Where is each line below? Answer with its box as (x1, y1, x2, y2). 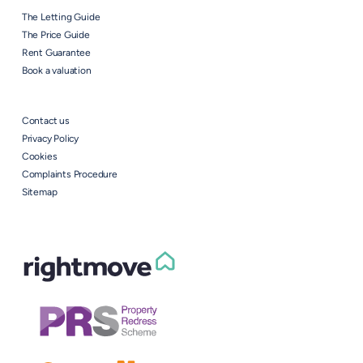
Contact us (21, 116, 70, 126)
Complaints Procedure (21, 169, 117, 180)
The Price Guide (21, 30, 90, 41)
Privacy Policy (21, 134, 79, 144)
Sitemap (21, 187, 58, 198)
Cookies (21, 152, 58, 162)
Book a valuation (21, 66, 92, 76)
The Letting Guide (21, 12, 100, 23)
